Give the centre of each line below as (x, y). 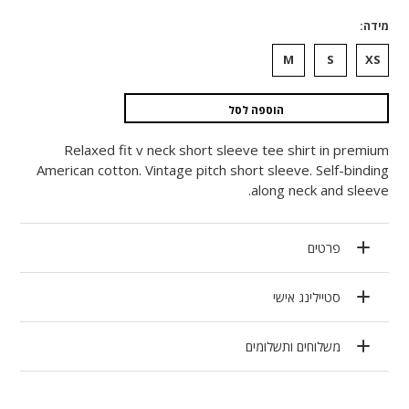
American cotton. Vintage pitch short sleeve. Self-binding (213, 169)
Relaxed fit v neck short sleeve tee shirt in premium (226, 149)
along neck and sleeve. (320, 189)
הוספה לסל (257, 110)
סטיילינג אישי (306, 297)
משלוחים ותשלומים (293, 346)
